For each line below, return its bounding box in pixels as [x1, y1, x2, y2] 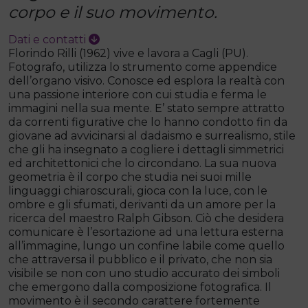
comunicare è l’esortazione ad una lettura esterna [8, 225, 283, 239]
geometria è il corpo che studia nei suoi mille [8, 170, 252, 184]
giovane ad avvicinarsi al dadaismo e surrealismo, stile [8, 129, 296, 142]
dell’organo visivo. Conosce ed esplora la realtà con [8, 74, 285, 87]
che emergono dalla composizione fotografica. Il [8, 280, 272, 294]
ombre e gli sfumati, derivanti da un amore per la [8, 198, 276, 211]
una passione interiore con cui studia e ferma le [8, 88, 267, 101]
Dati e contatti [8, 33, 89, 46]
